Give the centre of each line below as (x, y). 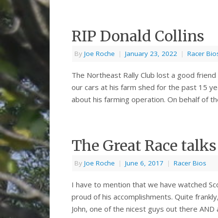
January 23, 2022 (151, 54)
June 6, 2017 (144, 163)
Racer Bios (190, 163)
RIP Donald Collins (138, 36)
